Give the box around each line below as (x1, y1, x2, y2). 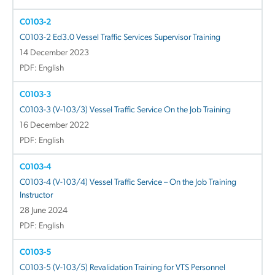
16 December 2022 (20, 120, 89, 130)
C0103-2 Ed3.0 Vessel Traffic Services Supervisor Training (20, 33, 220, 42)
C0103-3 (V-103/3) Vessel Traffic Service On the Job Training (20, 105, 231, 115)
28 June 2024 (20, 206, 68, 215)
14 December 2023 (20, 48, 89, 58)
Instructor (20, 190, 53, 200)
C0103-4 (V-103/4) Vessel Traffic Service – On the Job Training (20, 177, 236, 187)
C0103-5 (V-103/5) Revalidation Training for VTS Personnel (20, 263, 225, 273)
